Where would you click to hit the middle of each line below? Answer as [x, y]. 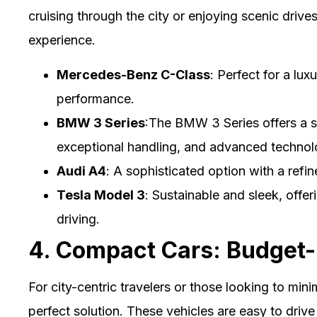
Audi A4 [81, 171]
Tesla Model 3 [101, 195]
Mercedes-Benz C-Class [133, 74]
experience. [62, 40]
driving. [78, 219]
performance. [96, 98]
